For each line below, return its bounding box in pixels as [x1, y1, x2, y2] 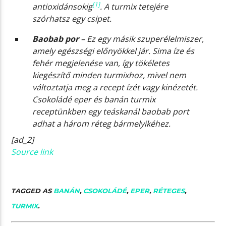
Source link [11, 146, 53, 158]
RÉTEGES [153, 186, 185, 195]
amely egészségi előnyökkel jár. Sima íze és [32, 45, 195, 57]
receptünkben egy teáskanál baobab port [32, 106, 190, 118]
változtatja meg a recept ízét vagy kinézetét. [32, 82, 198, 93]
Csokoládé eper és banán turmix [32, 94, 156, 105]
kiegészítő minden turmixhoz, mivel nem [32, 70, 187, 81]
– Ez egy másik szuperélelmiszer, [81, 33, 204, 45]
